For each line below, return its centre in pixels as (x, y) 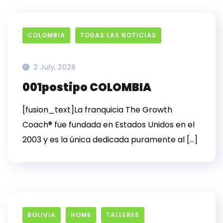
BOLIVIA (42, 215)
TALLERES (123, 215)
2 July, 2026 (55, 67)
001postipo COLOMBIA (87, 87)
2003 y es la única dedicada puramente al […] (110, 140)
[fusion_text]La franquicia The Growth (97, 110)
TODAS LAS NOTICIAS (118, 35)
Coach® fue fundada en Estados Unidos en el (109, 125)
